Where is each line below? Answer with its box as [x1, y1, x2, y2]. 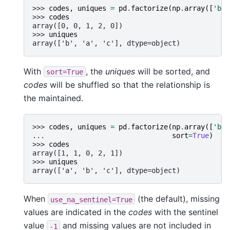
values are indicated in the [24, 207, 128, 218]
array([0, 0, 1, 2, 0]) [32, 21, 123, 30]
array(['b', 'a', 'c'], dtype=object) [32, 39, 180, 47]
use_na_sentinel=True [50, 195, 132, 204]
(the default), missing [135, 194, 220, 204]
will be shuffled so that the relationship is [47, 79, 210, 90]
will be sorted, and [135, 66, 210, 76]
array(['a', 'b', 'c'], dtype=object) [32, 166, 180, 175]
